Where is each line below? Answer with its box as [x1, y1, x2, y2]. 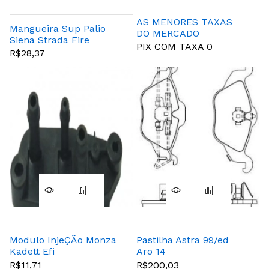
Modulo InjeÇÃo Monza [10, 234, 116, 246]
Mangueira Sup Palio [10, 22, 106, 34]
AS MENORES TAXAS [136, 16, 232, 28]
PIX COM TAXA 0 [136, 41, 213, 53]
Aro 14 [136, 246, 166, 258]
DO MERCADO [136, 27, 199, 39]
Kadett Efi [10, 246, 55, 258]
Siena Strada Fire [10, 34, 89, 46]
